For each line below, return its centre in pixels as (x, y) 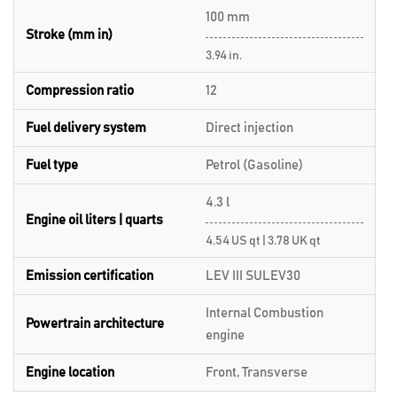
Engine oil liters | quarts (94, 220)
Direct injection (249, 128)
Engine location (70, 373)
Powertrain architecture (95, 324)
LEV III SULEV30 (253, 276)
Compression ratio (80, 91)
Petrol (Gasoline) (254, 165)
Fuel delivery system (86, 128)
